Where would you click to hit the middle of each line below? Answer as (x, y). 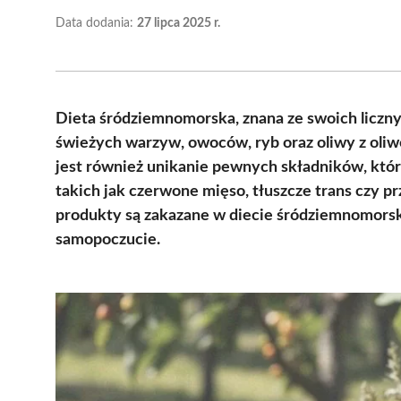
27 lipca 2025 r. (179, 23)
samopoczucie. (108, 239)
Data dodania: (96, 23)
